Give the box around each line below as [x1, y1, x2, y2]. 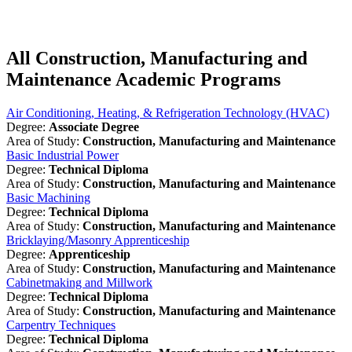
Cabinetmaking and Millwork [6, 276, 152, 289]
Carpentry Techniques [6, 318, 115, 332]
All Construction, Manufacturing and [6, 48, 307, 69]
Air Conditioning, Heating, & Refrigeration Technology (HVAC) [6, 106, 329, 119]
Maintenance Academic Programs [6, 69, 280, 90]
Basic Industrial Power [6, 148, 119, 162]
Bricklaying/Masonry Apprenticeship [6, 233, 189, 247]
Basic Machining [6, 191, 90, 204]
